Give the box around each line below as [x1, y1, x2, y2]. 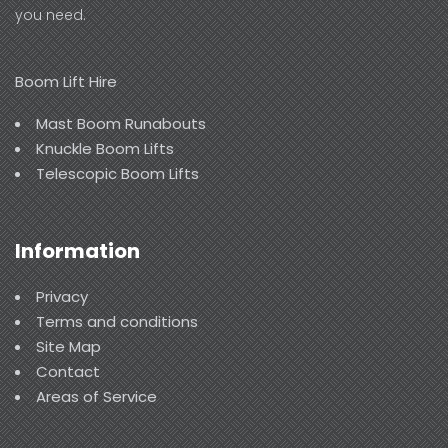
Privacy [36, 286, 88, 308]
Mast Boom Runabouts [36, 112, 206, 134]
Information [15, 237, 140, 266]
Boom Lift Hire [15, 70, 117, 92]
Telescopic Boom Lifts [36, 162, 199, 184]
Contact [36, 361, 100, 383]
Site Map [36, 336, 101, 358]
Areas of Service [36, 386, 157, 408]
